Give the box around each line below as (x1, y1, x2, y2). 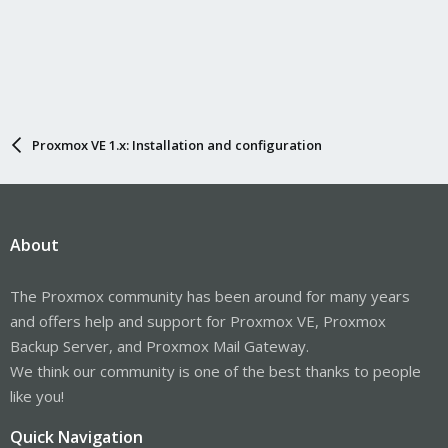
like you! (10, 385, 64, 406)
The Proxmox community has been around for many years (10, 285, 410, 306)
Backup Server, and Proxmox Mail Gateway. (10, 335, 309, 356)
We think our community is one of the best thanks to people (10, 360, 421, 381)
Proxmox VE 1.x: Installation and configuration (31, 135, 322, 154)
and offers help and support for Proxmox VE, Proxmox (10, 310, 386, 331)
